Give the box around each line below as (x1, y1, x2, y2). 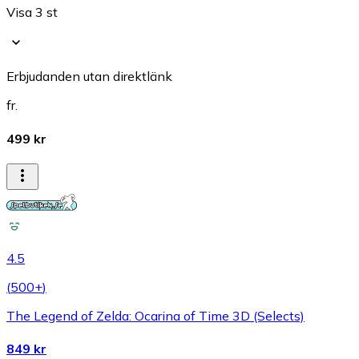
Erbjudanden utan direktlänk (6, 68, 172, 85)
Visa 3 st (6, 4, 58, 21)
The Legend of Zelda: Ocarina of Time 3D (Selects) (6, 307, 305, 324)
